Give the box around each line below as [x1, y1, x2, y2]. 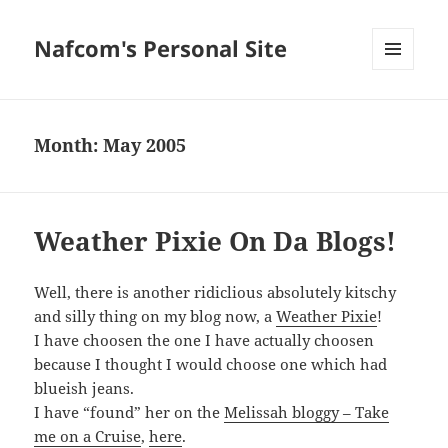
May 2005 [103, 133, 187, 158]
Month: [34, 133, 104, 158]
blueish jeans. [34, 378, 135, 399]
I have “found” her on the [34, 402, 225, 423]
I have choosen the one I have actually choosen [34, 330, 375, 351]
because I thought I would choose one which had [34, 354, 388, 375]
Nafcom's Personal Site [34, 33, 288, 64]
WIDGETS [372, 103, 429, 121]
